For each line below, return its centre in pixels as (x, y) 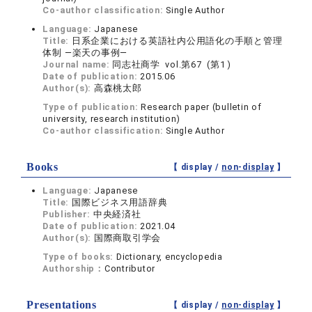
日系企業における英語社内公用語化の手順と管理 (177, 41)
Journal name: (78, 64)
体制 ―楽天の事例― (85, 53)
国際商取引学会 (127, 238)
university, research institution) (111, 119)
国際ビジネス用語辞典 (119, 202)
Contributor (130, 268)
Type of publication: (92, 107)
